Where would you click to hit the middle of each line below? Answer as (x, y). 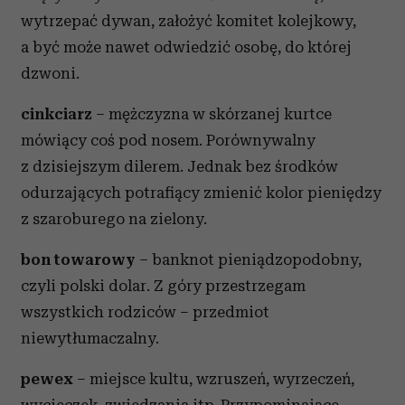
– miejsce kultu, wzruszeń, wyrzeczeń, (216, 379)
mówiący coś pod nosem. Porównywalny (168, 140)
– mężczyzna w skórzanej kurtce (212, 114)
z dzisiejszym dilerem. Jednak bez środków (179, 166)
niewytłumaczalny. (90, 338)
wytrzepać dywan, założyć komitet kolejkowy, (188, 21)
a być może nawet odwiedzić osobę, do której (186, 47)
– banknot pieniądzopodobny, (250, 259)
